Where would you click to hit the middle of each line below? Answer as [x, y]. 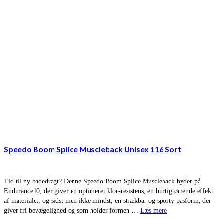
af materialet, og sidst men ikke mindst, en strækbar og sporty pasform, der [108, 201]
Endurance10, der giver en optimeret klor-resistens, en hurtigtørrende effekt [109, 191]
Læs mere [154, 211]
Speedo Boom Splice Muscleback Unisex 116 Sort [92, 149]
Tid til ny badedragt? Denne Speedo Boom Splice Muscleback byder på [102, 182]
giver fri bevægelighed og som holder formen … [72, 211]
